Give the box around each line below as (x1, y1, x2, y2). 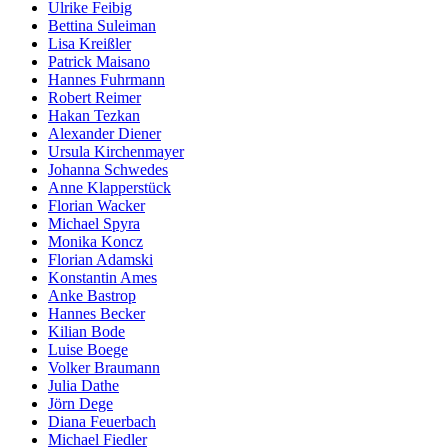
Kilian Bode (48, 322, 125, 340)
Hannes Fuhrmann (48, 70, 165, 88)
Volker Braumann (48, 358, 160, 376)
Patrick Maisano (48, 52, 150, 70)
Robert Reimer (48, 88, 141, 106)
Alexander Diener (48, 124, 161, 142)
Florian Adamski (48, 250, 153, 268)
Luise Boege (48, 340, 128, 358)
